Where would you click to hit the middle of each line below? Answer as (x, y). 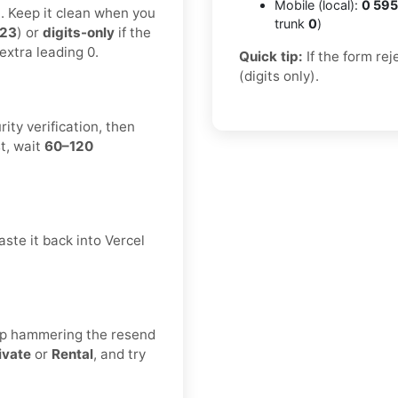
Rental (72, 354)
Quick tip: (271, 57)
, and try (119, 354)
